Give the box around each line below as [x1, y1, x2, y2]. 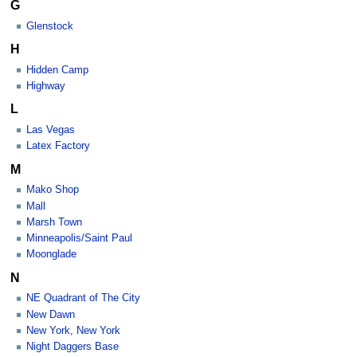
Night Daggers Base [26, 341, 119, 353]
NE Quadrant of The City [26, 292, 140, 304]
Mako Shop [26, 184, 79, 196]
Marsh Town [26, 216, 82, 228]
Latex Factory [26, 140, 90, 152]
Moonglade [26, 249, 76, 261]
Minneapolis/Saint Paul [26, 233, 132, 245]
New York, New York [26, 324, 120, 336]
